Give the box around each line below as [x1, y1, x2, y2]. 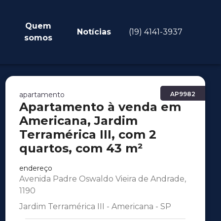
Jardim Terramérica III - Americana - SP [19, 202, 171, 211]
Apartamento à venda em [19, 100, 181, 114]
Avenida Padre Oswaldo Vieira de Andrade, [19, 174, 186, 184]
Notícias [77, 27, 111, 37]
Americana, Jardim [19, 113, 138, 128]
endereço [19, 164, 52, 173]
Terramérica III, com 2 [19, 127, 156, 142]
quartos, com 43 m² [19, 141, 143, 155]
